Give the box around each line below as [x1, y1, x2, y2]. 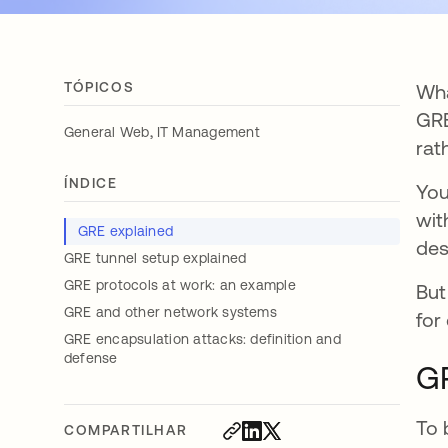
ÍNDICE [64, 175, 118, 191]
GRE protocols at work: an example [64, 277, 301, 293]
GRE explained [78, 223, 178, 239]
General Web [64, 124, 150, 140]
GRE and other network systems [64, 304, 282, 320]
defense [64, 350, 122, 366]
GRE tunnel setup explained [64, 250, 251, 266]
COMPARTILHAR [64, 422, 188, 438]
